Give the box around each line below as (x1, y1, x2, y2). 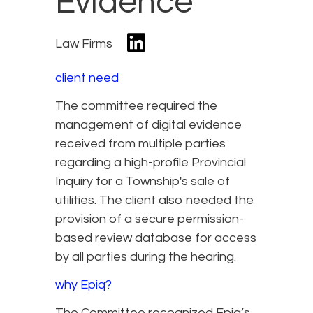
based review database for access (55, 231, 256, 245)
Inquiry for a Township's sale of (55, 175, 230, 189)
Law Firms (55, 36, 112, 50)
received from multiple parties (55, 137, 226, 151)
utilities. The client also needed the (55, 194, 254, 208)
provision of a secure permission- (55, 212, 244, 226)
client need (55, 71, 119, 85)
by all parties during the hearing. (55, 250, 236, 264)
